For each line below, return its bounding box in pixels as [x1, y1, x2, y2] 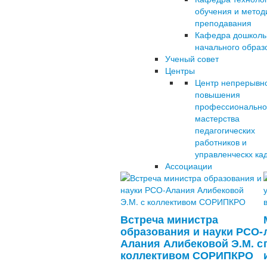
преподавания [195, 17, 252, 29]
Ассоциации [165, 160, 212, 172]
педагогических [195, 124, 255, 136]
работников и [195, 136, 247, 148]
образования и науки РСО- [120, 223, 263, 238]
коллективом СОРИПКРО [120, 247, 253, 262]
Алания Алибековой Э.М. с [120, 235, 263, 250]
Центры [165, 64, 195, 76]
